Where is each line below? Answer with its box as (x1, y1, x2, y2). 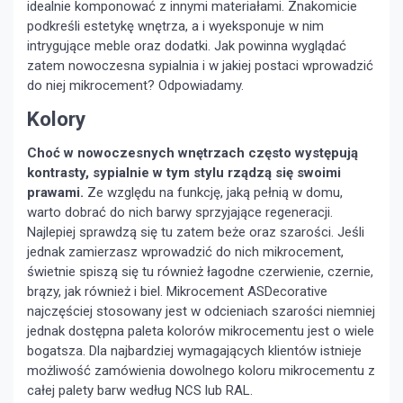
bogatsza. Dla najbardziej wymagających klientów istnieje (27, 343, 362, 360)
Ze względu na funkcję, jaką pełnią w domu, (84, 184, 343, 201)
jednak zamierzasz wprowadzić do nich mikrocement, (27, 244, 344, 261)
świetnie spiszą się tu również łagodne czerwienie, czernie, (27, 264, 373, 281)
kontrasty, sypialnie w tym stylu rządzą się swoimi (27, 165, 341, 182)
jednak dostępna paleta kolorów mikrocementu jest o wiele (27, 323, 374, 340)
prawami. (27, 184, 84, 201)
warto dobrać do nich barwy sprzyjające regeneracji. (27, 204, 333, 221)
